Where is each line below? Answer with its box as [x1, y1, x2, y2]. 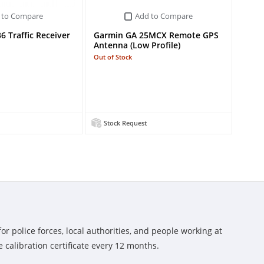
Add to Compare [135, 11, 193, 22]
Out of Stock [94, 52, 132, 62]
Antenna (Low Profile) [94, 39, 180, 51]
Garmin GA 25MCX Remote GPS [94, 29, 219, 41]
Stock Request [104, 119, 147, 128]
